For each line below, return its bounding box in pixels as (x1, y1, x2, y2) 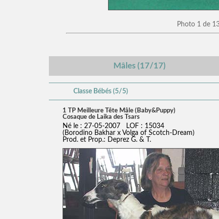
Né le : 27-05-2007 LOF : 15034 (62, 122, 164, 130)
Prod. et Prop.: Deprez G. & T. (62, 135, 151, 143)
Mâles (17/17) (113, 61, 166, 70)
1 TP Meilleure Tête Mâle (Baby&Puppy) (62, 107, 175, 114)
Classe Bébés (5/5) (73, 87, 128, 95)
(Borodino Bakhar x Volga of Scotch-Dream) (62, 129, 195, 136)
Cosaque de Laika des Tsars (62, 113, 140, 120)
